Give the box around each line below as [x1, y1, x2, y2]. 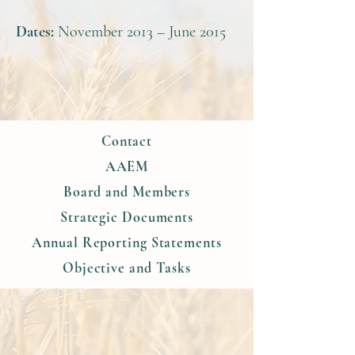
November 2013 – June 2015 [58, 22, 226, 41]
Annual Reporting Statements [32, 234, 222, 251]
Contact [101, 132, 153, 150]
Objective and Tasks [62, 259, 192, 277]
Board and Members [63, 183, 191, 200]
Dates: [16, 22, 58, 41]
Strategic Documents [59, 208, 194, 226]
